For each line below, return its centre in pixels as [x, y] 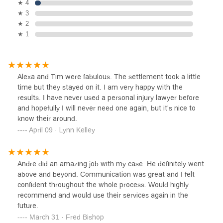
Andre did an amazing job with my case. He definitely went [111, 164]
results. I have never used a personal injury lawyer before [108, 97]
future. [28, 205]
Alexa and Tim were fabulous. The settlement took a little [109, 76]
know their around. [47, 118]
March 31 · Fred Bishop [67, 217]
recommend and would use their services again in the [103, 195]
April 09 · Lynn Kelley [62, 130]
